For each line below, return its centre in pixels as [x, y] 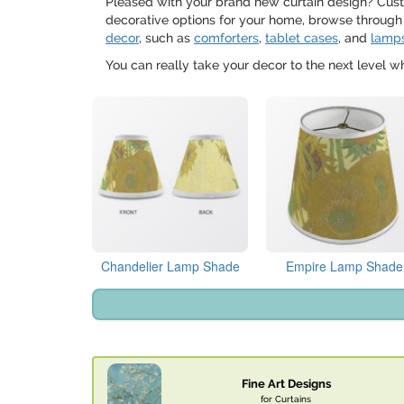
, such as [166, 38]
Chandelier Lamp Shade [170, 266]
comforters [226, 38]
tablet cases [302, 38]
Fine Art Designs [286, 384]
